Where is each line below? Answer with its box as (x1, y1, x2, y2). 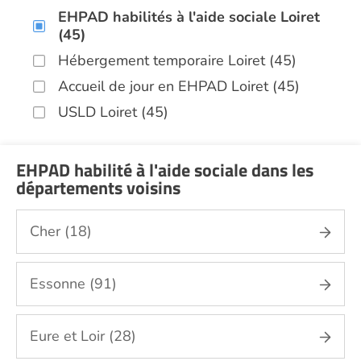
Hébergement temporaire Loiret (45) (58, 51, 297, 70)
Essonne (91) (30, 274, 117, 293)
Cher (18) (30, 222, 92, 241)
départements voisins (16, 174, 180, 201)
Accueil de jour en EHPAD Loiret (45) (58, 77, 300, 96)
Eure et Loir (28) (30, 326, 136, 346)
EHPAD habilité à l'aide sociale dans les (16, 156, 313, 184)
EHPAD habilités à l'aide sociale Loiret (58, 7, 320, 27)
